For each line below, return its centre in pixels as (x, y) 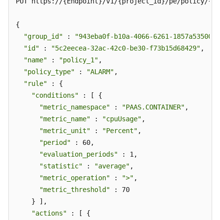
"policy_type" (49, 72)
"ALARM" (100, 72)
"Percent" (120, 131)
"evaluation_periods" (79, 154)
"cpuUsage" (122, 119)
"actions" (49, 213)
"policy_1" (79, 60)
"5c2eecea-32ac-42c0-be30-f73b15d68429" (126, 48)
